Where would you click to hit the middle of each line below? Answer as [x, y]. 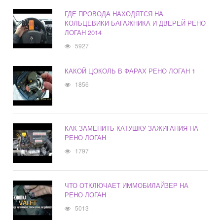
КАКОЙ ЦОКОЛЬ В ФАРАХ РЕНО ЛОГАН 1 [130, 71]
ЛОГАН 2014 [83, 33]
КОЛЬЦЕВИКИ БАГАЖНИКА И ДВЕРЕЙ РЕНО [135, 23]
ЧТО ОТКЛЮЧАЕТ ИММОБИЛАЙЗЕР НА [127, 185]
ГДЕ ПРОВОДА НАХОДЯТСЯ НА [114, 14]
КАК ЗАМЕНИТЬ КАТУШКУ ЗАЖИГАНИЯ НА [132, 128]
